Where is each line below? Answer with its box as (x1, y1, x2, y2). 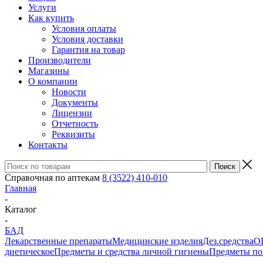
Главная (5, 183, 36, 193)
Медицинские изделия (112, 236, 203, 246)
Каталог (5, 204, 37, 214)
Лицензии (52, 108, 92, 118)
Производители (28, 55, 91, 65)
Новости (52, 87, 86, 97)
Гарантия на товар (52, 45, 125, 55)
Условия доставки (52, 34, 123, 44)
